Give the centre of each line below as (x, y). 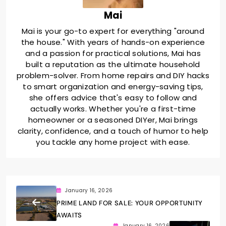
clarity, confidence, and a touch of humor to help (113, 131)
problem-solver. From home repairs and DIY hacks (113, 75)
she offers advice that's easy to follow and (113, 97)
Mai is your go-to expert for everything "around (113, 31)
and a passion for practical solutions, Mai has (113, 53)
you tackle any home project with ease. (113, 142)
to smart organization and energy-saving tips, (113, 86)
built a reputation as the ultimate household (113, 64)
